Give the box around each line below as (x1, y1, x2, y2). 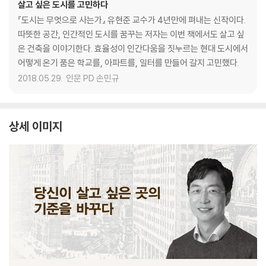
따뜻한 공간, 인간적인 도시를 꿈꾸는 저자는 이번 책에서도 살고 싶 (18, 28, 245, 40)
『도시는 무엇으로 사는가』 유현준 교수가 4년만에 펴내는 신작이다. (18, 14, 246, 26)
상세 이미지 (9, 119, 62, 134)
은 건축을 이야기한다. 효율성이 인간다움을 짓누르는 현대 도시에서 (18, 43, 248, 54)
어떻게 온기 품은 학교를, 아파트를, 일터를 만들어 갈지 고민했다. (18, 57, 239, 68)
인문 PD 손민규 (66, 72, 119, 84)
